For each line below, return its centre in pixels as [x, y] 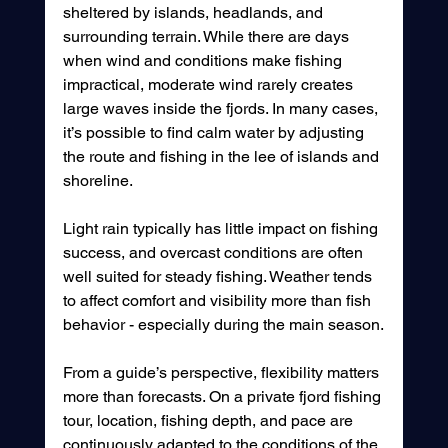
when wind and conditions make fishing [204, 61]
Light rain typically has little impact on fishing [222, 229]
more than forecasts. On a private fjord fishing [223, 397]
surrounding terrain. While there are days [207, 37]
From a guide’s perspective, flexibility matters [222, 373]
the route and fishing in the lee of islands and [222, 157]
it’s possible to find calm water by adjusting [215, 133]
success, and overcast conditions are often [214, 253]
